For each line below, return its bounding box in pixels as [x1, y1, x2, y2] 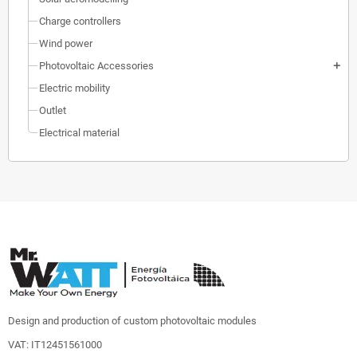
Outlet [39, 104, 66, 116]
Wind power [39, 37, 92, 49]
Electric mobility [39, 81, 110, 94]
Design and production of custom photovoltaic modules [8, 314, 257, 327]
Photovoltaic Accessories [39, 59, 154, 72]
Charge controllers [39, 14, 121, 27]
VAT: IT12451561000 [8, 338, 102, 351]
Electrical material [39, 126, 120, 139]
